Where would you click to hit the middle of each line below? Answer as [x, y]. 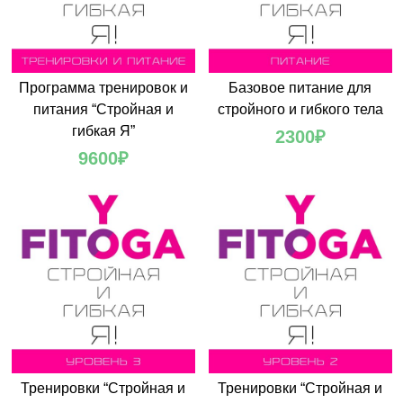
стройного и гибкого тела [300, 110]
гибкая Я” [103, 131]
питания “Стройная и [103, 110]
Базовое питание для [300, 88]
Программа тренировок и [103, 88]
